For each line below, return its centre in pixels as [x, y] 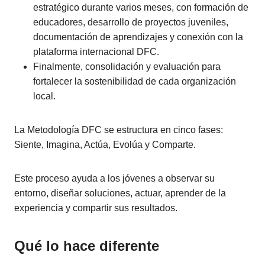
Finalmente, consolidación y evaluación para [127, 67]
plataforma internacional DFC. [96, 52]
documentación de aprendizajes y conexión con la [138, 37]
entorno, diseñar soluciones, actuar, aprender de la [120, 193]
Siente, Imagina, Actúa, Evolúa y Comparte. [105, 145]
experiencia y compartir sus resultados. [96, 208]
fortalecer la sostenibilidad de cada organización [135, 81]
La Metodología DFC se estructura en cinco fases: [119, 130]
